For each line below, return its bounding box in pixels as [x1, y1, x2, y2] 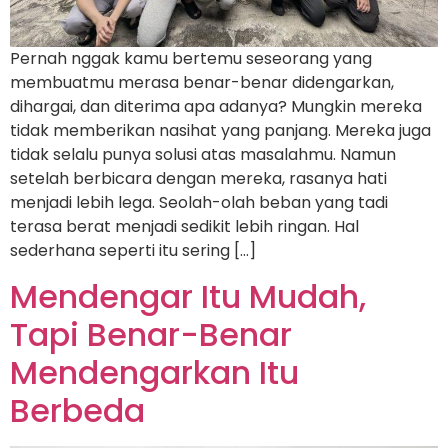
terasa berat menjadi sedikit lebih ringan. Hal [10, 215, 359, 239]
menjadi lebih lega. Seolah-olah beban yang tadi [10, 191, 388, 215]
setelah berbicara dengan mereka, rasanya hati [10, 167, 387, 191]
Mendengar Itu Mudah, [10, 273, 366, 319]
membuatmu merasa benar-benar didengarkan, [10, 71, 394, 95]
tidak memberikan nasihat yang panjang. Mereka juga [10, 119, 431, 143]
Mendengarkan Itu [10, 349, 299, 395]
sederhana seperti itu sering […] [10, 239, 256, 263]
